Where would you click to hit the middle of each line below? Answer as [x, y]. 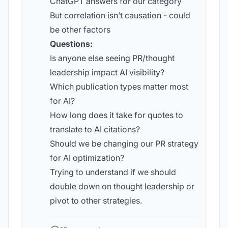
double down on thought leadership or [122, 186]
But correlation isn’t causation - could [120, 15]
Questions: [71, 44]
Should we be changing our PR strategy [124, 144]
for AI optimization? [87, 158]
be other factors [80, 30]
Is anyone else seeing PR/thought [112, 58]
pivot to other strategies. [96, 201]
